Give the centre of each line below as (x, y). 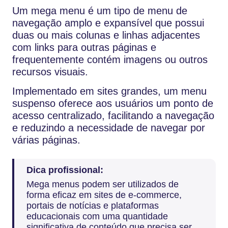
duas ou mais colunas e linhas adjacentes (106, 35)
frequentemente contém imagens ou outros (110, 60)
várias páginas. (46, 140)
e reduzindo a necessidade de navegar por (109, 128)
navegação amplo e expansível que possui (108, 23)
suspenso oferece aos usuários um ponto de (113, 104)
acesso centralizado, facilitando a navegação (113, 116)
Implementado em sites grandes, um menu (109, 91)
